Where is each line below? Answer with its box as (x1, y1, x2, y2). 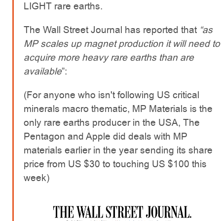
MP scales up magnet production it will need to (24, 37, 220, 51)
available (24, 65, 62, 78)
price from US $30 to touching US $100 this (24, 157, 207, 171)
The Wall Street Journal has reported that (24, 23, 199, 37)
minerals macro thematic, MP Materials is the (24, 102, 213, 116)
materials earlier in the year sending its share (24, 144, 213, 157)
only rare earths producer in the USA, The (24, 116, 200, 130)
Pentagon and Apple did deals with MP (24, 130, 187, 144)
